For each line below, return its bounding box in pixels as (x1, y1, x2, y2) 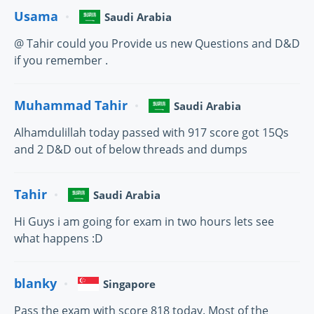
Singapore (103, 276, 156, 291)
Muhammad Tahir (14, 97, 128, 114)
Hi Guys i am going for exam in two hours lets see (14, 213, 274, 229)
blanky (14, 275, 57, 292)
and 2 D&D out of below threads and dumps (14, 141, 247, 157)
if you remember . (14, 52, 108, 68)
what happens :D (14, 230, 103, 246)
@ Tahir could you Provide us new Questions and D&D (14, 35, 300, 51)
